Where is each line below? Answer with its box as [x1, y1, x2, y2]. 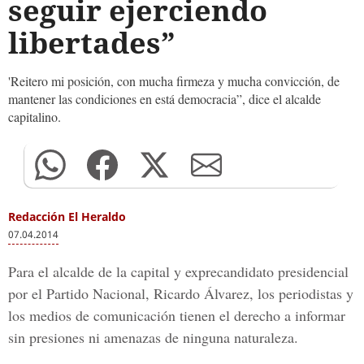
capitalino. [8, 108, 61, 125]
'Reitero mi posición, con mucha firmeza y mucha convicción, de [8, 72, 340, 89]
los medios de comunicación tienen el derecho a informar [8, 305, 345, 325]
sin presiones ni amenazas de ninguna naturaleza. [8, 327, 298, 347]
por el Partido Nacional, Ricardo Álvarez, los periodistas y [8, 284, 353, 303]
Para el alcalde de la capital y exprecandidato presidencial [8, 262, 349, 281]
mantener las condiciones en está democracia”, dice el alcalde [8, 90, 321, 107]
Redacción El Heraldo [8, 209, 126, 224]
